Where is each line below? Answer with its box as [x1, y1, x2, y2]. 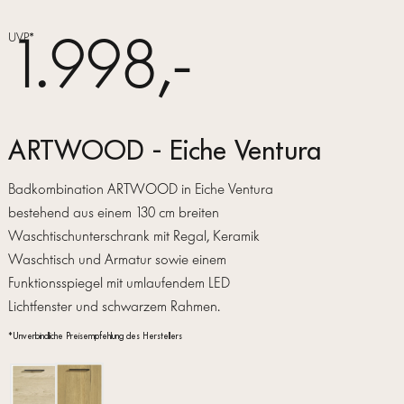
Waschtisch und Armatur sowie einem [7, 251, 226, 269]
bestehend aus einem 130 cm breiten [7, 204, 219, 222]
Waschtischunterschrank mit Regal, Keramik [7, 227, 260, 245]
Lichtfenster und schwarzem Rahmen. [7, 298, 220, 316]
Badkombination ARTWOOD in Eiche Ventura [7, 180, 273, 198]
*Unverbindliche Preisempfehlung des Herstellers [7, 331, 182, 343]
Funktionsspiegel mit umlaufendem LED [7, 274, 230, 292]
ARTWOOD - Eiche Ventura [7, 133, 321, 168]
